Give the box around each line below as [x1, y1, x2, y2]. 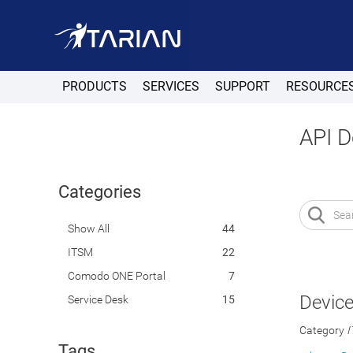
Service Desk [67, 293, 128, 306]
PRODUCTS [61, 79, 127, 94]
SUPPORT [214, 79, 270, 94]
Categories [58, 182, 141, 202]
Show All [67, 222, 110, 235]
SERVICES [142, 79, 199, 94]
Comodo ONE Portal [67, 269, 165, 282]
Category [299, 324, 345, 336]
